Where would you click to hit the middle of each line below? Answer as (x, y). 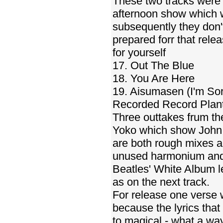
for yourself (139, 53)
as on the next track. (161, 182)
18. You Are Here (154, 78)
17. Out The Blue (153, 65)
